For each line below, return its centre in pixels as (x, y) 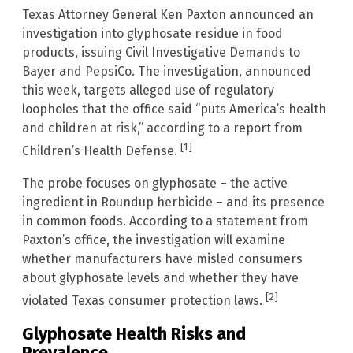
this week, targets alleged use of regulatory (148, 91)
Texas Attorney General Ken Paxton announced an (168, 15)
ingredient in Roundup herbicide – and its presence (173, 202)
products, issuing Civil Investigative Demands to (161, 53)
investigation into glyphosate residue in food (152, 34)
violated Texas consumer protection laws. (144, 301)
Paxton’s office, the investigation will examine (154, 240)
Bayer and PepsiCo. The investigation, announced (167, 72)
